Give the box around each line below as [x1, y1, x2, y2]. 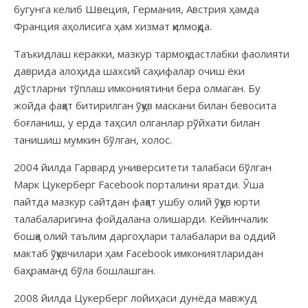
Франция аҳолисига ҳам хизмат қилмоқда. [14, 19, 212, 33]
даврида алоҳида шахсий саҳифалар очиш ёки [14, 63, 245, 78]
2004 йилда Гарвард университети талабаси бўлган [14, 159, 272, 174]
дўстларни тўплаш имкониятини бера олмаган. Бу [14, 80, 261, 95]
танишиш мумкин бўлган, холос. [14, 132, 172, 146]
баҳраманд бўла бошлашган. [14, 263, 155, 277]
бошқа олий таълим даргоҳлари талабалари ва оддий [14, 228, 276, 243]
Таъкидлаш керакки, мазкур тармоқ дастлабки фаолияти [14, 46, 289, 60]
